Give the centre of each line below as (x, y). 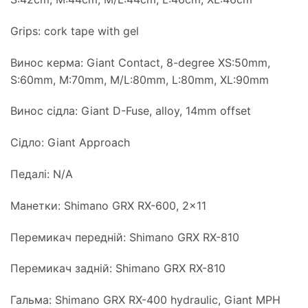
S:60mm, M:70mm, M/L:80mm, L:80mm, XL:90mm (140, 79)
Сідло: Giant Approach (70, 143)
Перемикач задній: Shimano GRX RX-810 (118, 268)
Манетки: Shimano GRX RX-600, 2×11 (108, 205)
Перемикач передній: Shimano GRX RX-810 (125, 237)
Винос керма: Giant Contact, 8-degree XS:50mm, (140, 62)
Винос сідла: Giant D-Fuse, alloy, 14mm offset (131, 111)
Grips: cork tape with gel (75, 31)
